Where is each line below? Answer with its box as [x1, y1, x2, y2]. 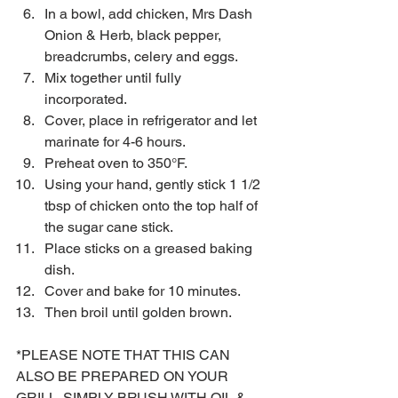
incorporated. [44, 90, 133, 107]
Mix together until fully [44, 68, 185, 86]
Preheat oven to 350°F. [44, 154, 194, 171]
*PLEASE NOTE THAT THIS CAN [16, 346, 234, 363]
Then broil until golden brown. [44, 303, 235, 321]
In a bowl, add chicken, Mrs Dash [44, 4, 256, 22]
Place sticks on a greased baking [44, 239, 256, 257]
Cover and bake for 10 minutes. [44, 282, 247, 299]
